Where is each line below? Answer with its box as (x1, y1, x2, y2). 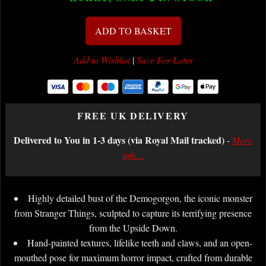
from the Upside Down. (88, 221, 178, 234)
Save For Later (136, 53, 193, 66)
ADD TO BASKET (94, 24, 172, 37)
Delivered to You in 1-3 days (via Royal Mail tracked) (14, 132, 224, 147)
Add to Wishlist (73, 53, 130, 66)
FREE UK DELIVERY (77, 108, 189, 122)
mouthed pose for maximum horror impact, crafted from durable (14, 251, 252, 264)
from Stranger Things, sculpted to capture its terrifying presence (14, 206, 252, 219)
